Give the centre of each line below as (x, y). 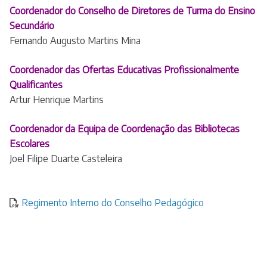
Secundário (32, 26)
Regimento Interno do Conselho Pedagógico (111, 203)
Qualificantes (36, 85)
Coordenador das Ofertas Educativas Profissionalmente (124, 70)
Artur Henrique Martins (57, 100)
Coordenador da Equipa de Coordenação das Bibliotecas (125, 129)
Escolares (30, 144)
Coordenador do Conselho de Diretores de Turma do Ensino (132, 11)
